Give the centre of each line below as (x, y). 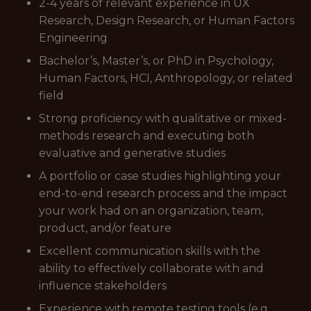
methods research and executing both (146, 136)
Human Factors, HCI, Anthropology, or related (166, 78)
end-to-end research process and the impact (163, 193)
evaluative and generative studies (132, 153)
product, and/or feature (105, 228)
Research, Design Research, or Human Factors (167, 20)
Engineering (73, 38)
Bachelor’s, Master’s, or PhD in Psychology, (156, 61)
